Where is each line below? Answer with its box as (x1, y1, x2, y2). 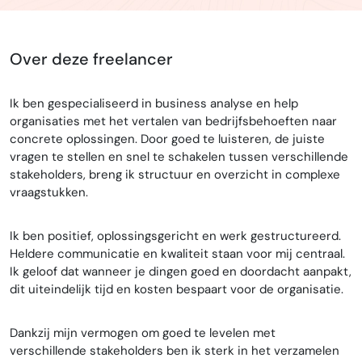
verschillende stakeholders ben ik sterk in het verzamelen (10, 343, 339, 360)
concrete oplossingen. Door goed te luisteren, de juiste (10, 131, 325, 148)
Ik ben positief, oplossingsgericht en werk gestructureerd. (10, 228, 341, 245)
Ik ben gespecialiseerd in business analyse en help (10, 95, 298, 112)
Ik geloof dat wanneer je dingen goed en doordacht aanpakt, (10, 263, 351, 280)
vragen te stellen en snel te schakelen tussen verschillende (10, 149, 348, 166)
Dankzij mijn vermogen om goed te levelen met (10, 325, 276, 342)
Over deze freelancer (10, 48, 173, 70)
